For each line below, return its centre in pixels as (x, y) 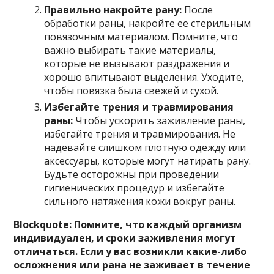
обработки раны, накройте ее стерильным (148, 23)
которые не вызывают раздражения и (137, 63)
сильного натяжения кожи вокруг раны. (140, 201)
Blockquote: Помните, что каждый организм (128, 224)
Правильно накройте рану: (113, 9)
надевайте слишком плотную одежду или (145, 147)
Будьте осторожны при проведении (132, 174)
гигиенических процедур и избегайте (135, 187)
